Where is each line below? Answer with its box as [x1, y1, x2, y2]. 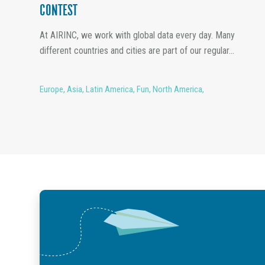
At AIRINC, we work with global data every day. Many [40, 30, 235, 41]
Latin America [86, 84, 133, 95]
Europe [40, 84, 63, 95]
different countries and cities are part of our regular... [40, 45, 234, 57]
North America [153, 84, 202, 95]
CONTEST [40, 4, 77, 20]
